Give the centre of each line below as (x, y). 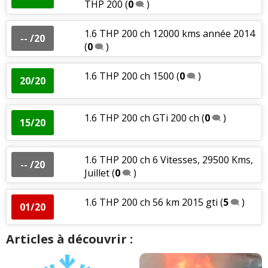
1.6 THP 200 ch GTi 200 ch (143, 118)
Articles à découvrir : (69, 239)
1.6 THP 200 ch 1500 (129, 76)
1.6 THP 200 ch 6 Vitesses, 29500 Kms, (168, 159)
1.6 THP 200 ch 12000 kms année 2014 (169, 33)
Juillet (97, 173)
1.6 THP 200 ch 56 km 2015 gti (151, 202)
